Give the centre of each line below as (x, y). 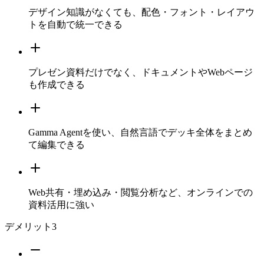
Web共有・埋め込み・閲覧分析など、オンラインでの (141, 193)
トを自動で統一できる (75, 25)
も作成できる (57, 85)
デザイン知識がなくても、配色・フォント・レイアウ (141, 12)
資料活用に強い (61, 205)
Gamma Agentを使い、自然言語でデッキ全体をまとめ (140, 133)
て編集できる (57, 145)
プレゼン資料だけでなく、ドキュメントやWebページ (141, 72)
